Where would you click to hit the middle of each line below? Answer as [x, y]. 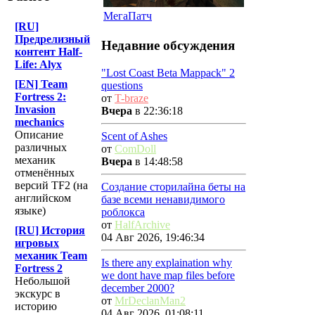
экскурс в [38, 294]
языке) [30, 211]
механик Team [51, 256]
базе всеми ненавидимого [163, 199]
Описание [39, 135]
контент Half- [49, 52]
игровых [37, 243]
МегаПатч [128, 16]
